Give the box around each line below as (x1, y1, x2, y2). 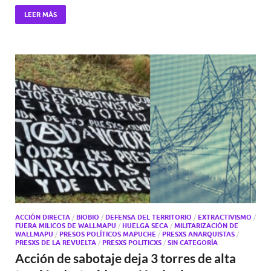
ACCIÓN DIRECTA (15, 212, 70, 221)
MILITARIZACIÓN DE (174, 221, 238, 230)
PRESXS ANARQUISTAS (162, 229, 235, 238)
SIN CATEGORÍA (168, 238, 218, 247)
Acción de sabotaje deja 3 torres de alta (15, 250, 236, 266)
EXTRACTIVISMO (198, 212, 252, 221)
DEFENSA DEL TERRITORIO (105, 212, 192, 221)
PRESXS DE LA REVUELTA (15, 238, 96, 247)
